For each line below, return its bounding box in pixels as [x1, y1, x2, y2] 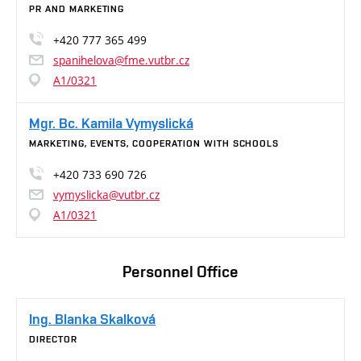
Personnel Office [122, 262, 239, 281]
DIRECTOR [29, 334, 77, 345]
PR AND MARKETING [29, 3, 125, 15]
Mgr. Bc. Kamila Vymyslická [29, 114, 193, 131]
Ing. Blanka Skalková [29, 310, 156, 327]
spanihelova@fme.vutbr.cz [53, 52, 189, 68]
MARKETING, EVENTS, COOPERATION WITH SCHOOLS [29, 138, 280, 149]
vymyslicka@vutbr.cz [53, 187, 160, 202]
